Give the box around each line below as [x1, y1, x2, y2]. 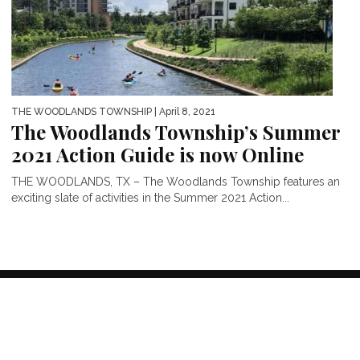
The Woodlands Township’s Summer [11, 118, 340, 145]
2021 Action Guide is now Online [11, 141, 304, 167]
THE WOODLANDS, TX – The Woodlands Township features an [11, 174, 340, 188]
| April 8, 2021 [152, 105, 215, 117]
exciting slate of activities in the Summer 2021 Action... [11, 190, 289, 204]
